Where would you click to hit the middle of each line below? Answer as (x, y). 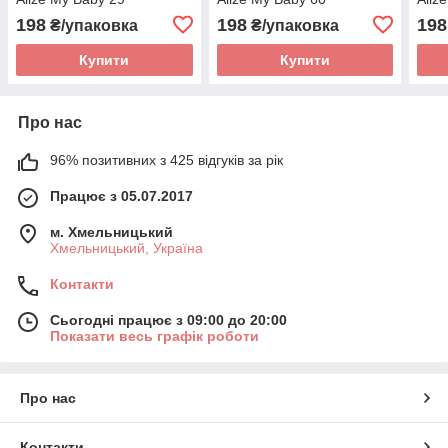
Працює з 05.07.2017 (121, 195)
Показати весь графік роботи (154, 335)
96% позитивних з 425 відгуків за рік (166, 159)
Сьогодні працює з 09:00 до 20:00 (168, 319)
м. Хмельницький (111, 231)
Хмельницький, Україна (126, 247)
